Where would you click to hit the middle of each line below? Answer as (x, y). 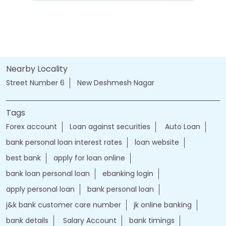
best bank (23, 158)
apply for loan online (89, 158)
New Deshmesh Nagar (116, 83)
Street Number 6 (35, 83)
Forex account (32, 127)
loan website (157, 143)
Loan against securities (110, 127)
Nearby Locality (37, 69)
